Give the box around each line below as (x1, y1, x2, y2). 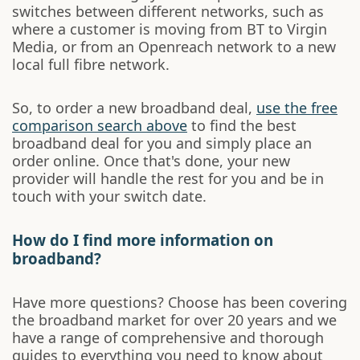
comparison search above (12, 116, 187, 135)
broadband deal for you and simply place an (12, 133, 312, 153)
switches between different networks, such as (12, 2, 324, 21)
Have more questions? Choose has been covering (12, 292, 347, 312)
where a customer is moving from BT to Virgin (12, 19, 327, 39)
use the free (256, 98, 337, 117)
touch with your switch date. (12, 186, 207, 206)
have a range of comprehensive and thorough (12, 328, 324, 347)
